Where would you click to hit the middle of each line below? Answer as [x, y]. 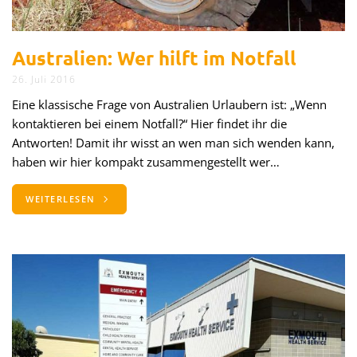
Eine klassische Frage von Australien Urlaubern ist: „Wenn [169, 104]
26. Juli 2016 [44, 79]
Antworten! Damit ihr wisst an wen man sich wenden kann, [173, 143]
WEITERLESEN [62, 199]
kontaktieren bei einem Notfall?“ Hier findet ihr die [149, 124]
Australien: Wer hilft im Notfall [154, 58]
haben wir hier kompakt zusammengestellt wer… [146, 162]
